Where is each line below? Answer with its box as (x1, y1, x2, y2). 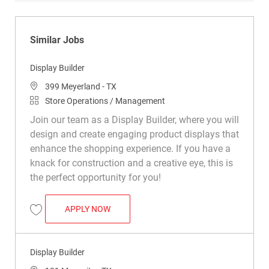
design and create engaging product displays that (29, 128, 239, 140)
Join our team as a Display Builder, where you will (29, 113, 239, 125)
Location (29, 80, 62, 91)
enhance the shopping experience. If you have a (29, 142, 231, 154)
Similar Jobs (29, 34, 84, 46)
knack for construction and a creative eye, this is (29, 157, 233, 169)
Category (29, 95, 64, 105)
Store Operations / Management (44, 95, 165, 106)
